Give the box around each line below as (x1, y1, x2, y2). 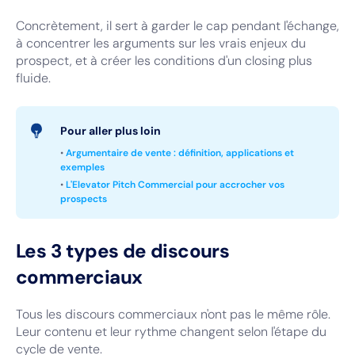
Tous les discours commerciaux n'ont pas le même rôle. (16, 306, 330, 323)
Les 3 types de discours (16, 239, 230, 263)
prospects (60, 193, 107, 205)
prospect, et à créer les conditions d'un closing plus (16, 52, 312, 69)
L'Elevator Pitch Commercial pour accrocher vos (66, 178, 284, 191)
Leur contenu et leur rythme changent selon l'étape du (16, 323, 326, 340)
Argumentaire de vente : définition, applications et (66, 147, 294, 159)
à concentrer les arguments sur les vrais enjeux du (16, 35, 306, 52)
